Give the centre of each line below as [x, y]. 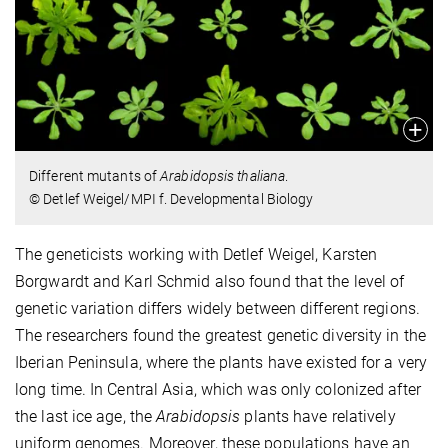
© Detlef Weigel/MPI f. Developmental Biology [171, 199]
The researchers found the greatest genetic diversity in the [220, 336]
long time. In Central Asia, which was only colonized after [218, 390]
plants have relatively [318, 417]
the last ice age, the [86, 417]
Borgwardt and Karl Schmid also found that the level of [210, 282]
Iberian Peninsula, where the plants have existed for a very [221, 363]
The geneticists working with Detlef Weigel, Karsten [196, 255]
